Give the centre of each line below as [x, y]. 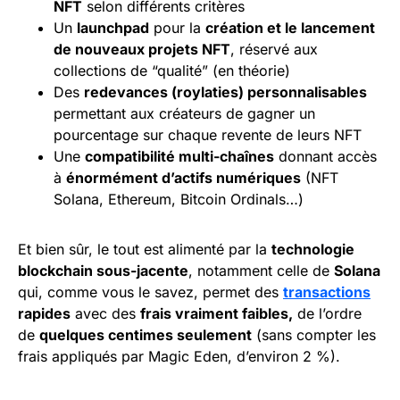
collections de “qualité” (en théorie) [172, 71]
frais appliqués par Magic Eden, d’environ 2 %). [179, 357]
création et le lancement [290, 28]
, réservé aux [274, 50]
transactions [327, 292]
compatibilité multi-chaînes [179, 157]
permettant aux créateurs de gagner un [184, 114]
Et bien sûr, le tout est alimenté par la [145, 250]
